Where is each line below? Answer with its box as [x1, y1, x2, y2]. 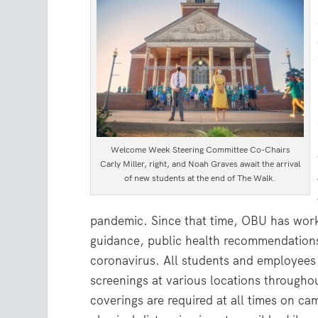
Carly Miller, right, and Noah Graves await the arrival [100, 158, 301, 170]
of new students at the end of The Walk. [124, 172, 277, 185]
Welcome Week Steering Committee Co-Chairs [110, 144, 290, 156]
